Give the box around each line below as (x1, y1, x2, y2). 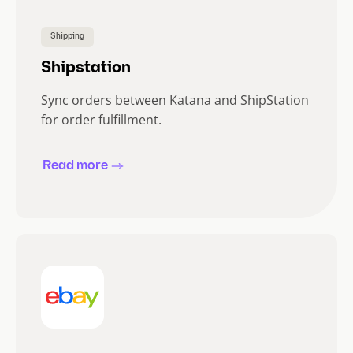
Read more (43, 160, 108, 173)
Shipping (50, 32, 84, 42)
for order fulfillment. (41, 111, 162, 129)
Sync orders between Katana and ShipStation (41, 91, 309, 110)
